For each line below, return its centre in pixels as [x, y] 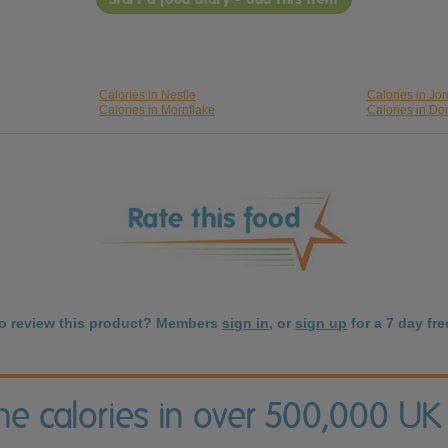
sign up [321, 323]
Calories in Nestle [147, 95]
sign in [246, 323]
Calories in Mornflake [156, 110]
